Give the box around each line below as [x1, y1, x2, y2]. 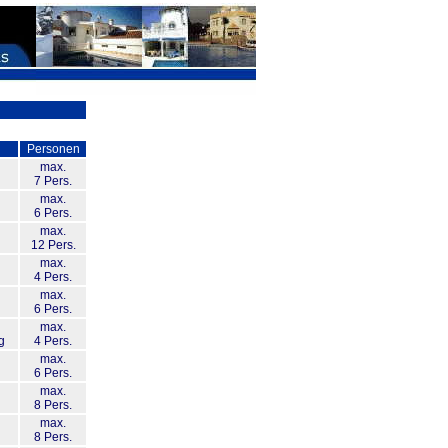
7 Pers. [34, 174, 72, 188]
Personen [26, 142, 80, 156]
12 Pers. [30, 238, 76, 252]
